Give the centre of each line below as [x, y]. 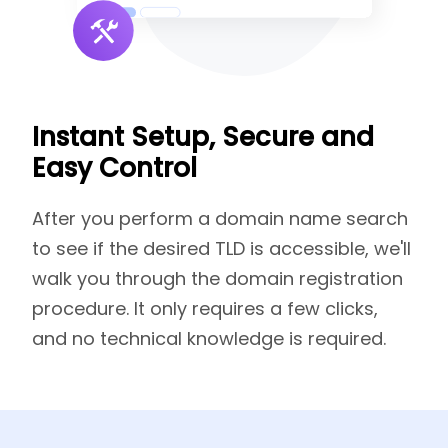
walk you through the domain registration [217, 278]
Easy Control [114, 168]
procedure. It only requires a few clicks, [205, 308]
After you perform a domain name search [220, 218]
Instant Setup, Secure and [203, 137]
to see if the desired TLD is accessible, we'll [221, 248]
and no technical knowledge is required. [209, 338]
